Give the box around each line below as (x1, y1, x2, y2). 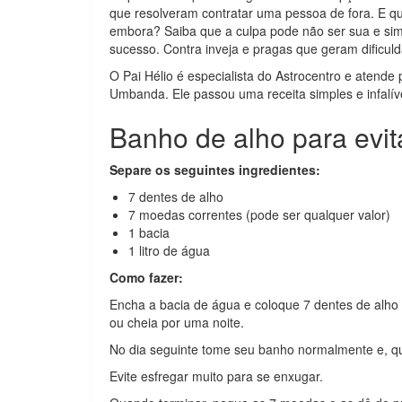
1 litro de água (128, 241, 210, 259)
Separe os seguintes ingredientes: (109, 161, 320, 179)
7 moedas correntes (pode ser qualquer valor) (128, 205, 390, 223)
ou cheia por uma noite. (109, 313, 244, 331)
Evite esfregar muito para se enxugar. (109, 367, 323, 385)
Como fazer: (109, 268, 183, 286)
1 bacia (128, 223, 170, 241)
